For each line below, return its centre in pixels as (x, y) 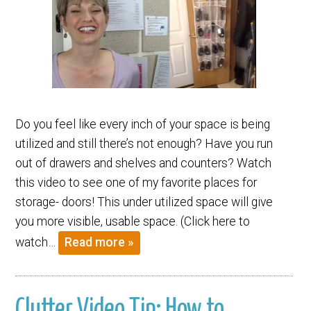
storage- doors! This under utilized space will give (144, 202)
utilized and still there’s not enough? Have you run (144, 143)
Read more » (100, 243)
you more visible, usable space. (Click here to (133, 221)
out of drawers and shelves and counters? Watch (144, 163)
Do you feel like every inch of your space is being (143, 124)
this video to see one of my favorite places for (136, 182)
